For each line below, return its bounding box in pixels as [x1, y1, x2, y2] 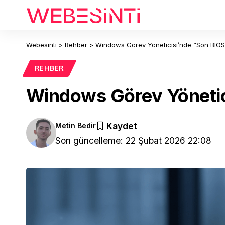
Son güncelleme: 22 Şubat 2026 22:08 [55, 135, 211, 146]
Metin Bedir [55, 121, 96, 130]
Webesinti [26, 41, 57, 49]
